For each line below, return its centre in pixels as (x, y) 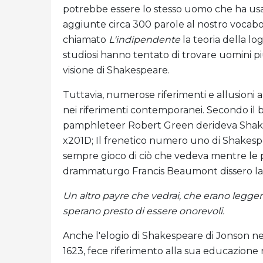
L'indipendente (144, 40)
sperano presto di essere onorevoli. (144, 211)
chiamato (86, 40)
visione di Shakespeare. (116, 70)
